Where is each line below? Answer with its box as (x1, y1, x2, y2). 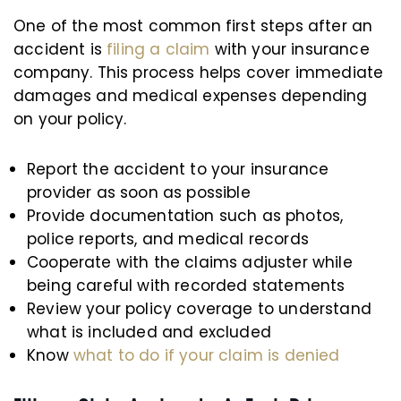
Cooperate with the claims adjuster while (27, 252, 353, 273)
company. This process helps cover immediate (13, 62, 384, 83)
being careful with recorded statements (27, 275, 346, 296)
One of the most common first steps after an (13, 15, 373, 37)
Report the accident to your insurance (27, 158, 329, 180)
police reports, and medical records (27, 228, 309, 250)
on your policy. (13, 108, 127, 130)
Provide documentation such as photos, (27, 205, 344, 226)
